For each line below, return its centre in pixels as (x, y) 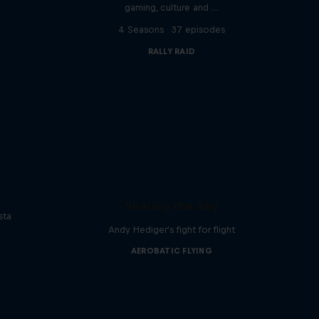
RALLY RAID (172, 51)
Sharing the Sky (172, 206)
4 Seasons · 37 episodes (171, 30)
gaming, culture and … (171, 7)
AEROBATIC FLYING (171, 251)
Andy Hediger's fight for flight (171, 230)
